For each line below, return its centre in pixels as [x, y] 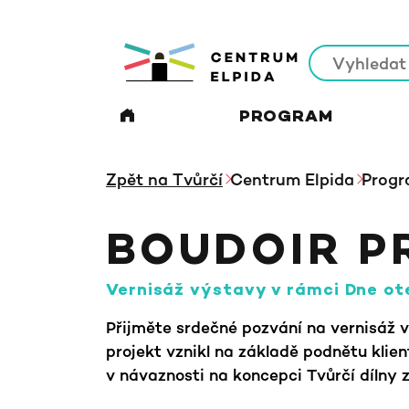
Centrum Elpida [292, 179]
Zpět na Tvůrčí [164, 179]
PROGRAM [286, 118]
